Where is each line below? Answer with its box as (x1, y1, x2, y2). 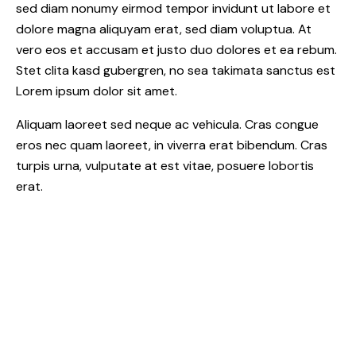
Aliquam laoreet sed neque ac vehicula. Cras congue (16, 116, 319, 133)
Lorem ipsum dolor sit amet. (16, 83, 177, 100)
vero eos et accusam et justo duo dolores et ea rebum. (16, 41, 337, 59)
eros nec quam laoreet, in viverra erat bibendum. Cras (16, 137, 327, 154)
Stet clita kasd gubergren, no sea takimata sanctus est (16, 62, 335, 79)
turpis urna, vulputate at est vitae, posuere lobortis (16, 157, 314, 175)
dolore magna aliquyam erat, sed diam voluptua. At (16, 21, 311, 38)
